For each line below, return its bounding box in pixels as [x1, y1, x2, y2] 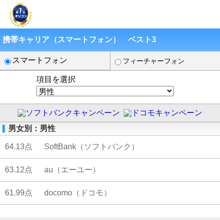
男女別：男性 [8, 124, 55, 133]
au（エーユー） [44, 165, 100, 174]
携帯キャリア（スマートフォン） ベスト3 [2, 35, 156, 44]
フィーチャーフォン [123, 57, 185, 65]
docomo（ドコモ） [44, 189, 111, 197]
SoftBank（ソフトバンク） [44, 142, 139, 151]
